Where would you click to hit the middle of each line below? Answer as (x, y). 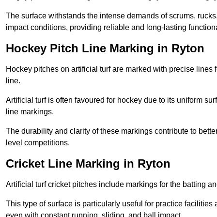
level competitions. (38, 143)
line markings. (30, 112)
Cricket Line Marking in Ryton (88, 164)
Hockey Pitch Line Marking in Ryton (105, 48)
